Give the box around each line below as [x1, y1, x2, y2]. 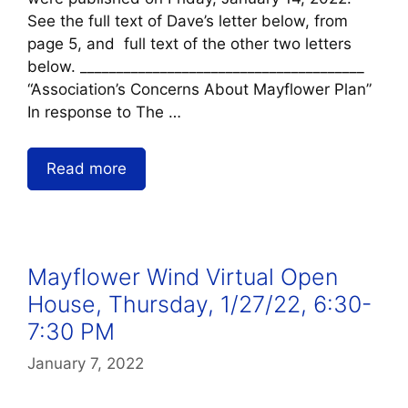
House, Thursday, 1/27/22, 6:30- [27, 290, 372, 318]
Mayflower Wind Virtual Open [27, 262, 338, 291]
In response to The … [27, 103, 181, 122]
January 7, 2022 [27, 354, 144, 373]
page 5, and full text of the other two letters [27, 35, 352, 54]
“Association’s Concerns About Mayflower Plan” [27, 80, 372, 99]
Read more [46, 158, 127, 178]
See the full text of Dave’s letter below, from [27, 12, 348, 31]
